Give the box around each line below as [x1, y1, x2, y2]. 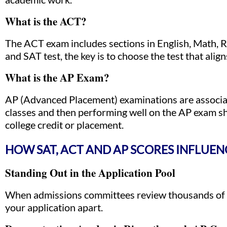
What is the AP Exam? [5, 70, 109, 85]
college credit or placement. [5, 119, 124, 131]
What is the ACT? [5, 14, 87, 29]
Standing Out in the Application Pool [5, 165, 175, 180]
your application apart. [5, 201, 103, 213]
